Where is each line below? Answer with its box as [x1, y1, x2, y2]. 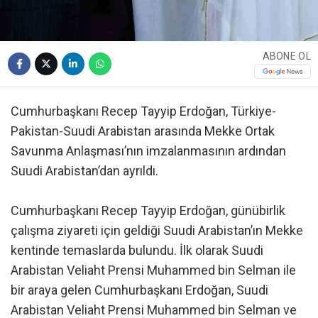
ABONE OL [262, 50, 311, 62]
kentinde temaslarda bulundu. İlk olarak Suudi [11, 242, 263, 258]
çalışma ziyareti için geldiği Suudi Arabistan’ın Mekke [11, 222, 303, 238]
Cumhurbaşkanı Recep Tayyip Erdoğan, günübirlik [11, 202, 285, 218]
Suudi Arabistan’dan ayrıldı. [11, 163, 158, 178]
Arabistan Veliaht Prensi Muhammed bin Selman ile [11, 262, 296, 278]
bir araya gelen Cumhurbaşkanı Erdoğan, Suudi [11, 282, 268, 297]
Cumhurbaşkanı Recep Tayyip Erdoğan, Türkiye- [11, 103, 276, 119]
